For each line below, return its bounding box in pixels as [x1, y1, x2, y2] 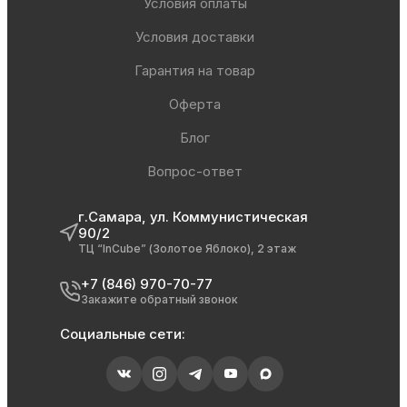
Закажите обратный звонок [80, 292, 238, 306]
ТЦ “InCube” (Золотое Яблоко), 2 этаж [77, 242, 296, 256]
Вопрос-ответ [147, 163, 243, 181]
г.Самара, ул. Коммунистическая [77, 208, 308, 226]
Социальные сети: [59, 325, 185, 343]
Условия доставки [135, 28, 255, 46]
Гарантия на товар [134, 62, 256, 80]
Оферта [169, 95, 222, 114]
